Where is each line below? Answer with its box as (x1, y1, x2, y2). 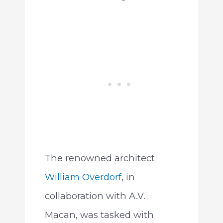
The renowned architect (44, 152, 155, 164)
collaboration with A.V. (44, 190, 145, 202)
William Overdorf (44, 171, 121, 183)
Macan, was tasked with (44, 209, 154, 221)
